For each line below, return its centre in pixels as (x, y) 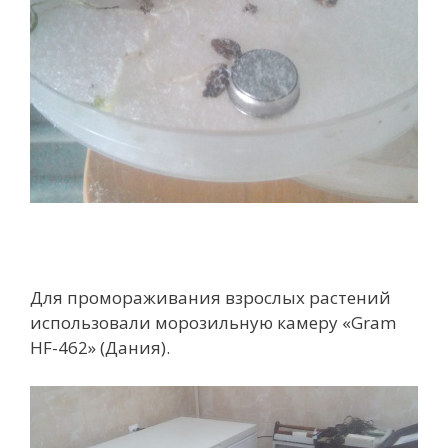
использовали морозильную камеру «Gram (213, 323)
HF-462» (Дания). (100, 348)
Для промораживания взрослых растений (210, 298)
